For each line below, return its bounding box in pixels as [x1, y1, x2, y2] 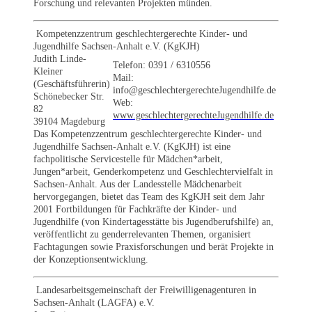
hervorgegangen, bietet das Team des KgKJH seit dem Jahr [33, 191, 265, 202]
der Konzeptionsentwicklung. [33, 253, 148, 265]
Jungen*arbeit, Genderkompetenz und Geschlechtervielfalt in [33, 166, 273, 177]
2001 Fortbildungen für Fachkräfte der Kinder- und [33, 203, 237, 214]
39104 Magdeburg [33, 116, 105, 127]
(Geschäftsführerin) [33, 78, 110, 89]
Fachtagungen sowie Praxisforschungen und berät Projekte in [33, 241, 274, 252]
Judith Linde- [33, 53, 86, 64]
